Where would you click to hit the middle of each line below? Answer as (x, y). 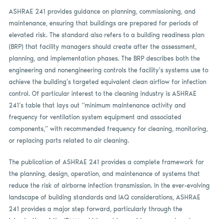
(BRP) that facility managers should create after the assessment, (102, 47)
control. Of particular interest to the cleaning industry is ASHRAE (102, 94)
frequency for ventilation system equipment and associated (95, 117)
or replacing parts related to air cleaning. (69, 141)
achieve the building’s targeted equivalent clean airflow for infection (107, 82)
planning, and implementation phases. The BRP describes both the (104, 59)
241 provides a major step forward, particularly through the (95, 209)
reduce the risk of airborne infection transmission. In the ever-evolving (109, 185)
